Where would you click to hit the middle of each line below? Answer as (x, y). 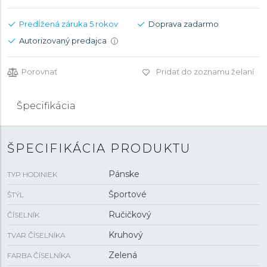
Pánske (124, 174)
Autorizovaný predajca (64, 41)
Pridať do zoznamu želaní (205, 72)
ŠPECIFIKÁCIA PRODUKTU (99, 148)
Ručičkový (130, 215)
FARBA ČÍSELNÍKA (39, 255)
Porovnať (39, 72)
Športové (127, 194)
